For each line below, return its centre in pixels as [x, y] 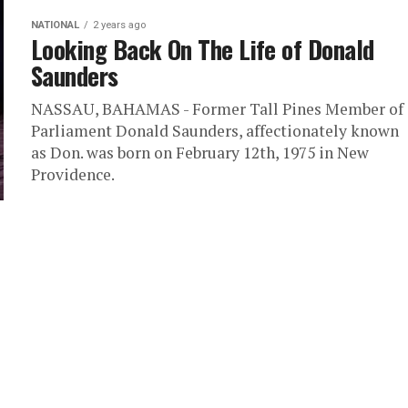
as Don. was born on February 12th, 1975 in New [200, 153]
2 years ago [119, 25]
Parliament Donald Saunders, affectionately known [215, 131]
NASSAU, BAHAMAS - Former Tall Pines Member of [217, 109]
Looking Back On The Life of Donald [203, 49]
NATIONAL [55, 25]
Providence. [73, 174]
